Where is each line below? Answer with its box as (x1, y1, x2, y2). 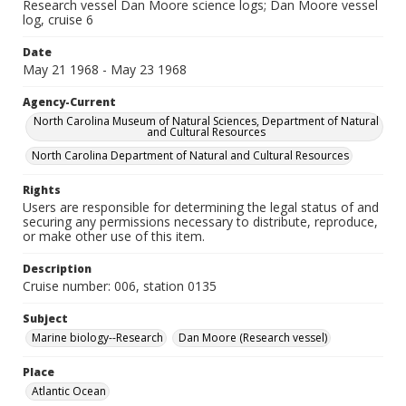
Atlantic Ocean (32, 383, 106, 399)
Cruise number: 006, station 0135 (23, 277, 217, 295)
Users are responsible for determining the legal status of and (23, 198, 379, 216)
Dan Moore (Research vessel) (179, 330, 327, 345)
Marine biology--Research (32, 330, 163, 345)
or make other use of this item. (23, 227, 205, 245)
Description (23, 261, 92, 276)
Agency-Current (23, 94, 116, 110)
